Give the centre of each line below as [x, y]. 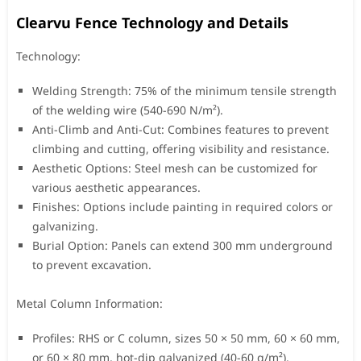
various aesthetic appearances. [116, 187]
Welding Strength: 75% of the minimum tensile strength [185, 90]
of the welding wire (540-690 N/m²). [128, 110]
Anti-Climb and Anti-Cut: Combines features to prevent [180, 129]
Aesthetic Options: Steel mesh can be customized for [175, 168]
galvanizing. [65, 226]
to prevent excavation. [92, 264]
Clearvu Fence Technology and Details [152, 22]
